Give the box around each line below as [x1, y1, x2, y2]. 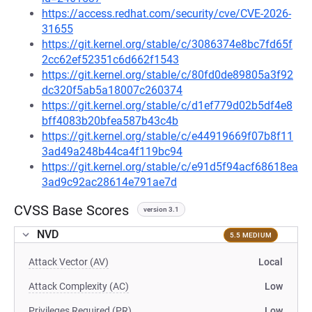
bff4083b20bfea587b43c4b [42, 114, 178, 127]
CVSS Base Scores [14, 202, 129, 219]
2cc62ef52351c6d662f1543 [42, 53, 179, 66]
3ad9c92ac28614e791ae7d [42, 175, 177, 189]
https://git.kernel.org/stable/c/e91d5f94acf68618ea [42, 160, 298, 173]
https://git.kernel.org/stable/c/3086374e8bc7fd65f [42, 38, 292, 51]
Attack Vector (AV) [29, 256, 109, 267]
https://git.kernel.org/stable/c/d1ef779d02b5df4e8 [42, 99, 292, 112]
